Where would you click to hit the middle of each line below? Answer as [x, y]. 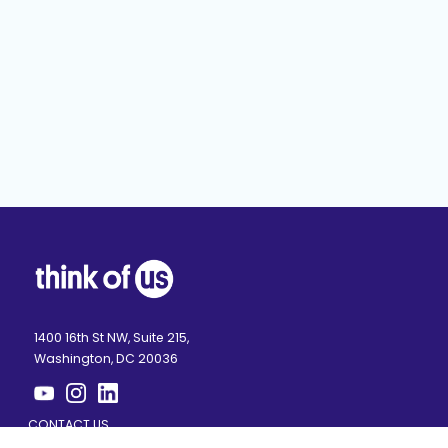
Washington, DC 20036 [106, 358]
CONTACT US [68, 424]
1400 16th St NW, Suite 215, [111, 337]
